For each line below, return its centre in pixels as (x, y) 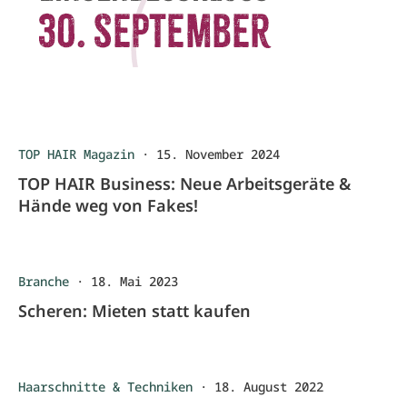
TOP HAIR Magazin (76, 154)
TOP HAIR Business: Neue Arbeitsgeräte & (184, 184)
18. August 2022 (269, 387)
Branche (44, 281)
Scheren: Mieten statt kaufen (134, 311)
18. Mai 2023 (134, 281)
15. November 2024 (218, 154)
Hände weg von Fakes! (108, 205)
